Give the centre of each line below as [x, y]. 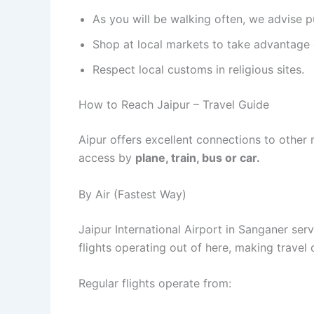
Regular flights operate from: [155, 284]
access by [107, 157]
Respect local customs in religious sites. [198, 69]
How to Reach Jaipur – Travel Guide [174, 104]
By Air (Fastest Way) [132, 194]
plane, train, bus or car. [198, 157]
